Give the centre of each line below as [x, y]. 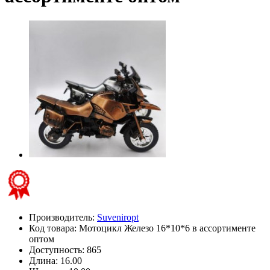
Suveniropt [118, 217]
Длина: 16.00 [55, 260]
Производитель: [63, 217]
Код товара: [54, 228]
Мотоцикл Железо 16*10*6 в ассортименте [167, 228]
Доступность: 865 [65, 250]
